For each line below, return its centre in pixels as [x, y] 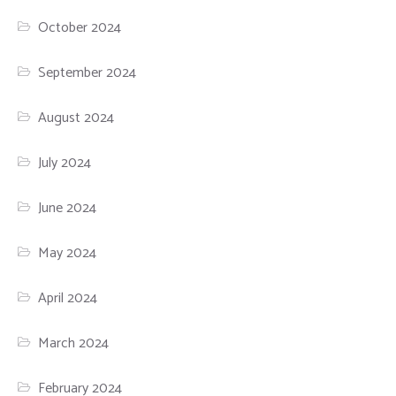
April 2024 [68, 298]
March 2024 [74, 343]
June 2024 [68, 208]
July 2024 [65, 163]
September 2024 [88, 72]
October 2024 [80, 27]
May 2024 [68, 253]
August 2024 [76, 118]
